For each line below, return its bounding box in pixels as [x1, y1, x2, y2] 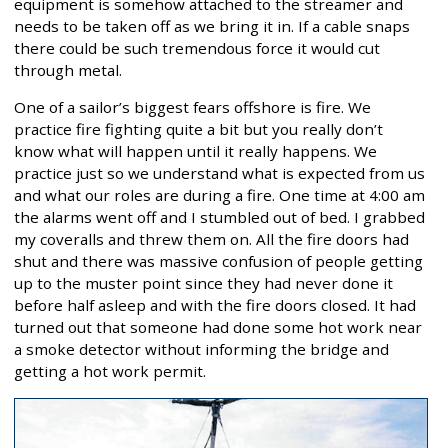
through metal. [14, 59, 122, 80]
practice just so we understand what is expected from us [14, 163, 425, 184]
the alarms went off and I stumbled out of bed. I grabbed [14, 207, 425, 228]
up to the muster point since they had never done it [14, 273, 393, 294]
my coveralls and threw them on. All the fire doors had [14, 229, 409, 250]
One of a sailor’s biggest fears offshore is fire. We [14, 97, 371, 118]
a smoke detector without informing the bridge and [14, 339, 389, 360]
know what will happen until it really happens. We [14, 141, 377, 162]
